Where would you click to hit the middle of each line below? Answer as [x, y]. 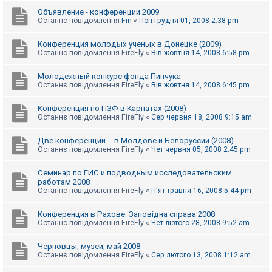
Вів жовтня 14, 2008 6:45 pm [200, 85]
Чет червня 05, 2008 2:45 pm [201, 150]
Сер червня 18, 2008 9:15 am [202, 117]
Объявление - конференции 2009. [99, 12]
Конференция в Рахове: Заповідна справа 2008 [126, 214]
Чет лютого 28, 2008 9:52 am [200, 223]
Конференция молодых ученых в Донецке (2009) [130, 44]
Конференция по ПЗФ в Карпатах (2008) [112, 109]
